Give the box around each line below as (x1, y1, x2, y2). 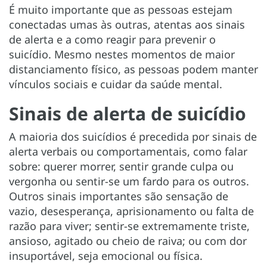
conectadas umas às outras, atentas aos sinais (9, 17, 245, 32)
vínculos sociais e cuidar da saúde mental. (9, 76, 222, 91)
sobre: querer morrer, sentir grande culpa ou (9, 159, 234, 173)
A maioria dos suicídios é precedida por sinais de (9, 129, 257, 144)
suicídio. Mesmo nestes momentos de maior (9, 46, 235, 61)
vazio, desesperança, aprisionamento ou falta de (9, 203, 254, 218)
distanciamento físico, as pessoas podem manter (9, 61, 258, 76)
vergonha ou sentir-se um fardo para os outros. (9, 173, 249, 188)
